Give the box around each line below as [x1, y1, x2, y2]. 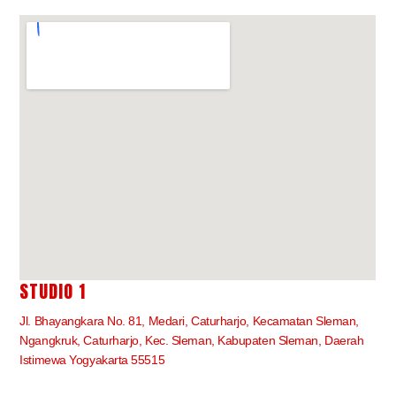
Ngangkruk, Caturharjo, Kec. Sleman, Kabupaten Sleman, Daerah [19, 333, 364, 348]
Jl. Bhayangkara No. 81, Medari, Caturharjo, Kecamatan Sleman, [19, 314, 359, 329]
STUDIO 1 [19, 278, 87, 306]
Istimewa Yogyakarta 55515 [19, 353, 165, 368]
